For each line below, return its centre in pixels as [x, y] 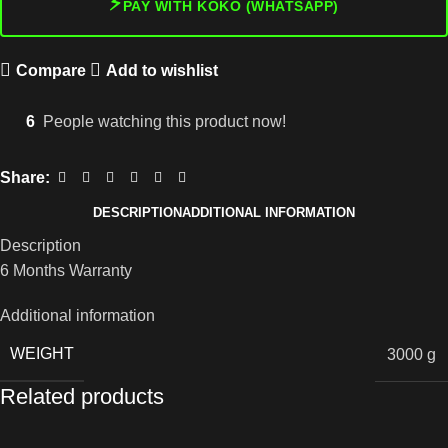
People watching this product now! [164, 122]
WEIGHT [42, 354]
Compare [50, 70]
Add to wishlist [161, 70]
